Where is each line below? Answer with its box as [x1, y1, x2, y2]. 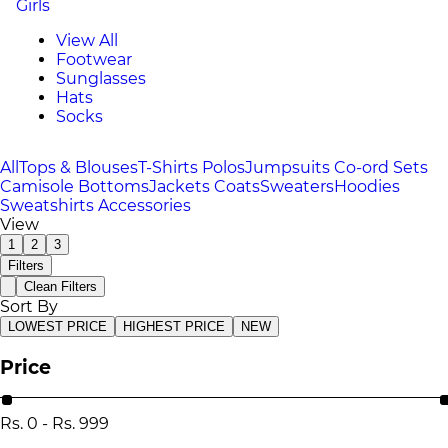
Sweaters [260, 177, 334, 196]
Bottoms [74, 177, 149, 196]
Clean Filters [24, 279, 97, 294]
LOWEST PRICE [8, 319, 107, 334]
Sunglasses [56, 69, 146, 88]
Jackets [149, 177, 214, 196]
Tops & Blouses [19, 158, 138, 177]
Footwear [56, 50, 132, 69]
